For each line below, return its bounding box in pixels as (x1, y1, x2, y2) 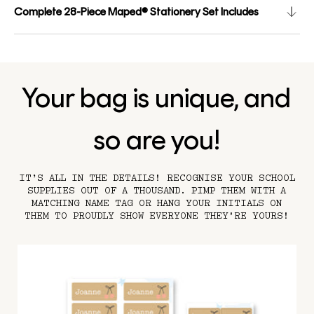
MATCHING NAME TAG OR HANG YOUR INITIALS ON (32, 198, 282, 209)
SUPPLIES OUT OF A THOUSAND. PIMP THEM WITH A (27, 185, 287, 196)
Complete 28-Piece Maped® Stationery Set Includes (14, 5, 259, 18)
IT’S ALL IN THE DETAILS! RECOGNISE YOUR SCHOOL (18, 172, 295, 184)
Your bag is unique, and (22, 81, 292, 114)
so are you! (93, 123, 220, 156)
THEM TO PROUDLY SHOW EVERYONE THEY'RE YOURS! (24, 210, 289, 221)
